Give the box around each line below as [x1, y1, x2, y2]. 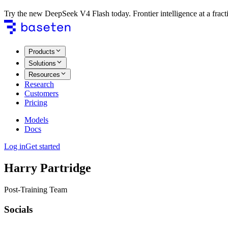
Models [24, 115, 48, 124]
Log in [4, 141, 25, 151]
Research [24, 79, 54, 89]
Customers [24, 89, 59, 98]
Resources [28, 70, 60, 78]
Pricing [24, 98, 47, 107]
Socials [4, 204, 33, 215]
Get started [25, 141, 60, 151]
